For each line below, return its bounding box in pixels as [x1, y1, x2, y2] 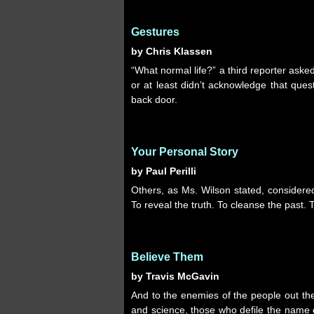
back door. [131, 94, 177, 105]
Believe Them [131, 251, 203, 263]
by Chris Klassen [131, 46, 212, 57]
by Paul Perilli [131, 165, 196, 177]
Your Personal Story [131, 146, 238, 158]
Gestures [131, 26, 179, 38]
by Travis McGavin [131, 271, 219, 282]
